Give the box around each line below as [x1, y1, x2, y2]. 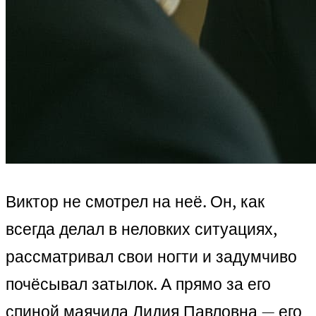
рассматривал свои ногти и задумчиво [6, 245, 297, 268]
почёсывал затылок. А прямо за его [6, 273, 271, 296]
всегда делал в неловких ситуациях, [6, 218, 277, 241]
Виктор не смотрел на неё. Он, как [6, 190, 265, 213]
